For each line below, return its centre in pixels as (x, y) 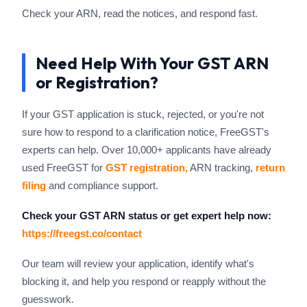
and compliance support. (102, 185)
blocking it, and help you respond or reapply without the (144, 281)
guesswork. (48, 299)
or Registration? (97, 82)
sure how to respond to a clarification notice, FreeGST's (146, 132)
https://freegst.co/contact (82, 233)
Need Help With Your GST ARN (152, 63)
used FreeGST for (64, 168)
